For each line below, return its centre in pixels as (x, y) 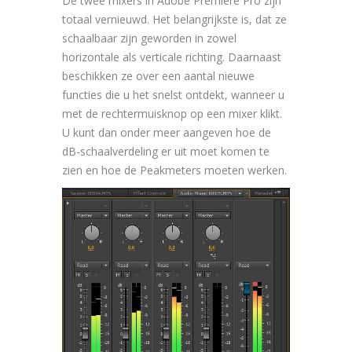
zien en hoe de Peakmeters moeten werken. (174, 170)
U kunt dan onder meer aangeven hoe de (167, 133)
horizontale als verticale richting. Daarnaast (172, 57)
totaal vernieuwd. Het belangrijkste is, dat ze (174, 20)
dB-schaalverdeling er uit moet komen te (166, 152)
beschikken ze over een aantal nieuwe (158, 76)
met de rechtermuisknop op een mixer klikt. (172, 114)
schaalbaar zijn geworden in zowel (149, 38)
